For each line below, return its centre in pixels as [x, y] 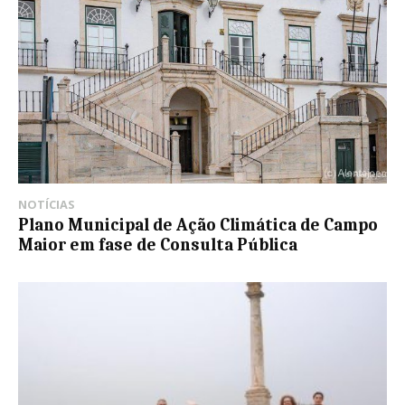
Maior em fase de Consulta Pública [158, 245]
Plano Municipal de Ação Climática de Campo [198, 226]
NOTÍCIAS [47, 205]
